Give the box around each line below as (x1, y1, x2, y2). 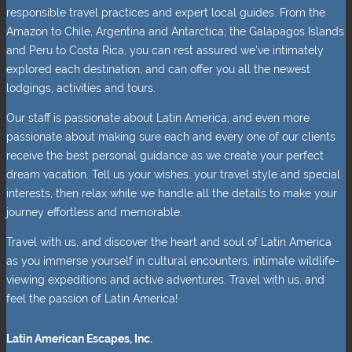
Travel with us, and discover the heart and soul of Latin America (6, 235, 332, 248)
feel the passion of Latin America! (6, 291, 178, 305)
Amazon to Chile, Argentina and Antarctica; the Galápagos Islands (6, 24, 344, 38)
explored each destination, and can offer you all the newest (6, 62, 310, 75)
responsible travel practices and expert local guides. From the (6, 5, 325, 19)
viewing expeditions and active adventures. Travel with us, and (6, 273, 324, 286)
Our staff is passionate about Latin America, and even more (6, 111, 310, 124)
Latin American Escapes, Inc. (6, 332, 152, 346)
